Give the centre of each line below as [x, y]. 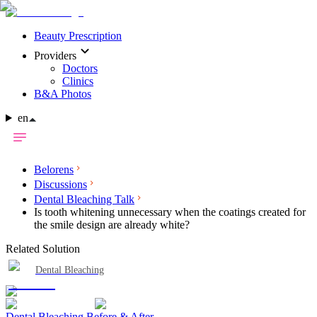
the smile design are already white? [112, 225]
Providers [55, 56]
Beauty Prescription [78, 36]
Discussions [60, 184]
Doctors [80, 68]
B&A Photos [63, 94]
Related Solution [43, 249]
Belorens [54, 169]
